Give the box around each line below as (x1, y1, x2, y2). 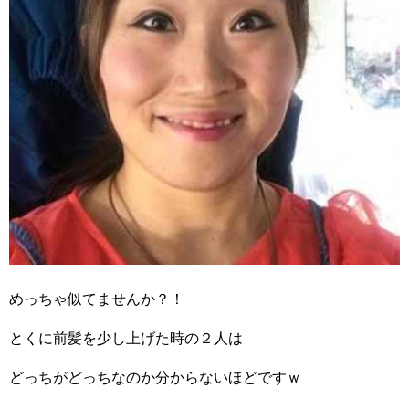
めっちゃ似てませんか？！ (9, 290, 184, 307)
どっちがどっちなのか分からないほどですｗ (9, 369, 301, 385)
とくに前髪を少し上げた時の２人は (9, 330, 243, 346)
